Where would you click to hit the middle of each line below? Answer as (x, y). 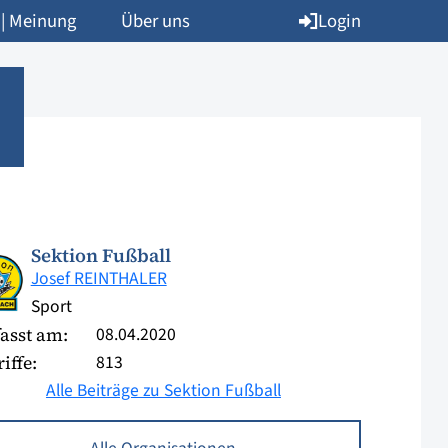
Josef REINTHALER (98, 278)
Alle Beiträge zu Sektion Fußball (163, 390)
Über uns (155, 21)
